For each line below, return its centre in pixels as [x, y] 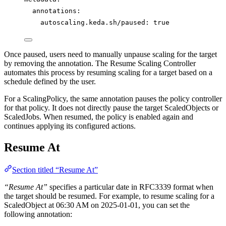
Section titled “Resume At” [55, 169]
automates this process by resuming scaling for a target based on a [108, 72]
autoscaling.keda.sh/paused [93, 22]
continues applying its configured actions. [70, 126]
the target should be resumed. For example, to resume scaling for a [109, 196]
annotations [54, 11]
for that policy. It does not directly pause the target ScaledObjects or [111, 107]
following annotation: [38, 214]
